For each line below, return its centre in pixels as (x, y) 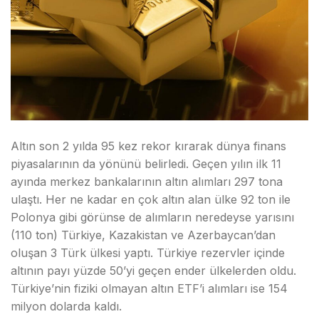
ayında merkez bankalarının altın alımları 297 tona (147, 182)
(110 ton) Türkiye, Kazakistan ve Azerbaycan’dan (143, 235)
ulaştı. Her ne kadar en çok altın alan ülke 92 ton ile (151, 199)
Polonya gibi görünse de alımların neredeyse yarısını (152, 217)
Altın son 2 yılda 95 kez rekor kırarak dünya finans (148, 146)
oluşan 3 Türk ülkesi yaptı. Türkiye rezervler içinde (148, 253)
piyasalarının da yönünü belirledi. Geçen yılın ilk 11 (146, 164)
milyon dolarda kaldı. (66, 306)
